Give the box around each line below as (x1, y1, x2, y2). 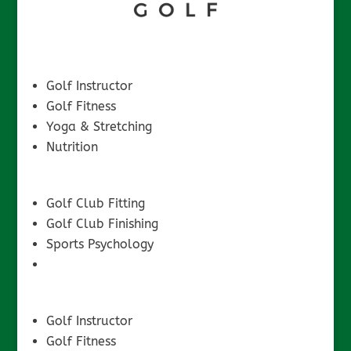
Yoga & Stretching (45, 119, 152, 134)
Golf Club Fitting (45, 196, 145, 211)
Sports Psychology (45, 237, 154, 251)
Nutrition (45, 139, 98, 154)
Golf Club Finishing (45, 216, 158, 231)
